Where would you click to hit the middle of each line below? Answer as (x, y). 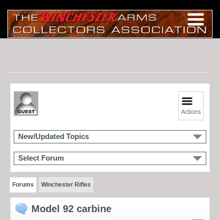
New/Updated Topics (54, 136)
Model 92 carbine (71, 208)
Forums (23, 184)
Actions (191, 112)
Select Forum (41, 158)
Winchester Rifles (66, 184)
